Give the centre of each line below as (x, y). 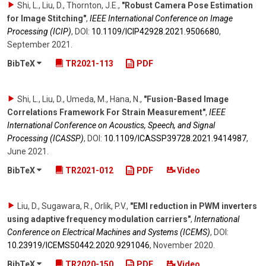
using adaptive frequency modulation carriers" (99, 219)
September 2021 (39, 45)
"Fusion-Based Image (186, 99)
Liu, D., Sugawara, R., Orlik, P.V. (72, 206)
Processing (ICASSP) (45, 139)
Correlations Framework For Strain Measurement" (106, 113)
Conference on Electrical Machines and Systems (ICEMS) (109, 232)
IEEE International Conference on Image (161, 19)
